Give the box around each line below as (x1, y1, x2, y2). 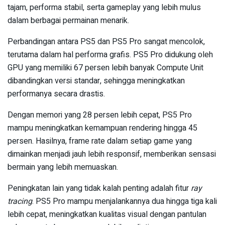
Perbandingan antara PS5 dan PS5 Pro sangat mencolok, (8, 35, 205, 48)
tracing (8, 195, 32, 207)
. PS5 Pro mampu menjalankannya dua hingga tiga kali (32, 195, 217, 207)
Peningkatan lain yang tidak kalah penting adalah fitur (8, 182, 191, 194)
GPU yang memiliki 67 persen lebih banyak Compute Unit (8, 61, 203, 74)
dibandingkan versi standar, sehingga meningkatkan (8, 74, 185, 87)
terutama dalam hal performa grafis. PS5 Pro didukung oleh (8, 48, 213, 61)
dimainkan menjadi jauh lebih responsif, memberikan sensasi (8, 148, 216, 160)
